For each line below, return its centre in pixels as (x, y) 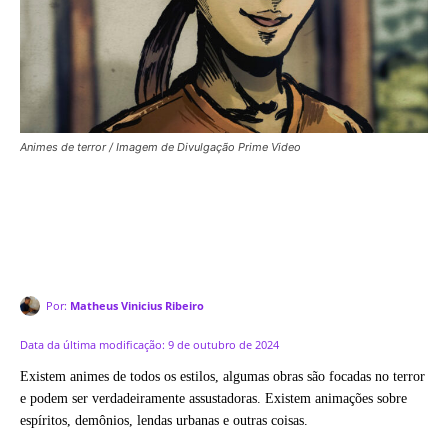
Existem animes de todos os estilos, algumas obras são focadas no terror (222, 376)
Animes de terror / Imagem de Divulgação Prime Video (160, 147)
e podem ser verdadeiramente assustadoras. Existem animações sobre (213, 398)
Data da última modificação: (92, 344)
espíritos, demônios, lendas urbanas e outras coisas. (164, 420)
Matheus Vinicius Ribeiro (137, 305)
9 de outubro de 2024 (223, 344)
